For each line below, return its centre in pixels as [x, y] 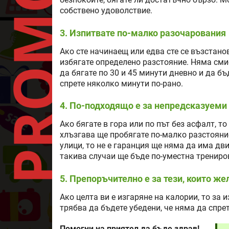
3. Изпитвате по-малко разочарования [143, 33]
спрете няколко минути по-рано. [121, 84]
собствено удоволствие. [106, 11]
